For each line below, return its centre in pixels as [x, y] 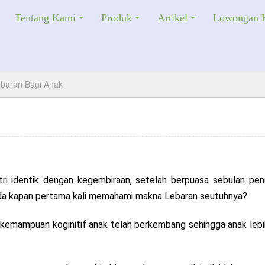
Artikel [172, 18]
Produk [117, 18]
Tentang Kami [45, 18]
